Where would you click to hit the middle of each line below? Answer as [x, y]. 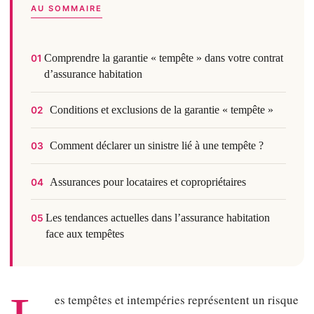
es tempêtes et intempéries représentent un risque [177, 300]
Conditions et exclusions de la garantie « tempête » [161, 110]
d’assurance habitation [93, 74]
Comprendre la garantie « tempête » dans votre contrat [163, 58]
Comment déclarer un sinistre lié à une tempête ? [156, 146]
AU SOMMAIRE [66, 8]
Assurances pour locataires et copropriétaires [148, 182]
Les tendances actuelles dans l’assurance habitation [158, 217]
